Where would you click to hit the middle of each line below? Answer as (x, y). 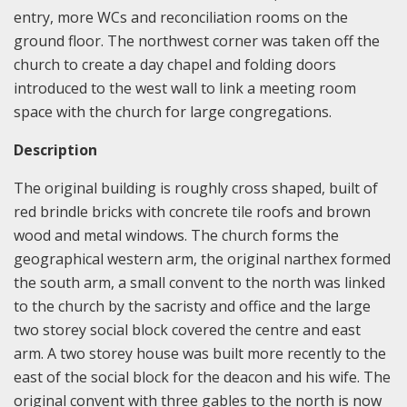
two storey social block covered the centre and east (187, 329)
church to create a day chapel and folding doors (175, 64)
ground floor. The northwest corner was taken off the (197, 40)
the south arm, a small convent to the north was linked (199, 282)
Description (55, 149)
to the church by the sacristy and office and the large (192, 306)
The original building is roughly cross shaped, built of (196, 188)
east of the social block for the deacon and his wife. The (202, 377)
